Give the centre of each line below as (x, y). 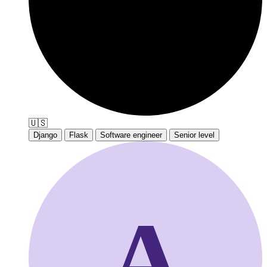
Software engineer (131, 135)
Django (45, 135)
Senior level (194, 135)
